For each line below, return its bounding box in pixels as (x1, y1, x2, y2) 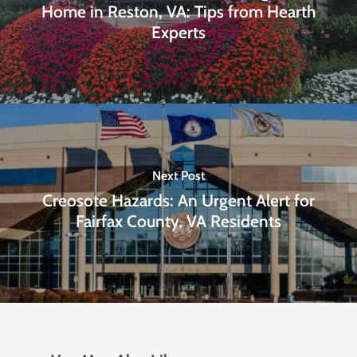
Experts (151, 22, 206, 42)
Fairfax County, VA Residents (76, 210, 281, 231)
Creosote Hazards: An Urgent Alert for (42, 190, 315, 210)
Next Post (152, 167, 205, 183)
